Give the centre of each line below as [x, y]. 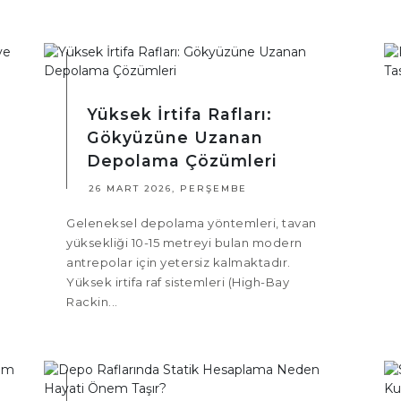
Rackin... [92, 302]
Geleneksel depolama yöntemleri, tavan [192, 223]
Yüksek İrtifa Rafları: [179, 115]
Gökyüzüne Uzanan [175, 138]
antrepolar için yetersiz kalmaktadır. [179, 263]
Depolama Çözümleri [182, 161]
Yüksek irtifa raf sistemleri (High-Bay [178, 282]
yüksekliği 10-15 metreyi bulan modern [184, 243]
